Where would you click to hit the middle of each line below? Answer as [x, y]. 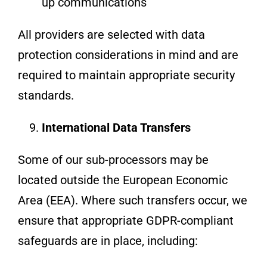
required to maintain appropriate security [126, 75]
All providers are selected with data [111, 34]
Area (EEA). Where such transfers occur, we [132, 200]
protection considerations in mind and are [128, 55]
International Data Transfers [116, 127]
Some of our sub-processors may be [113, 159]
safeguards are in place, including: [108, 240]
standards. [46, 95]
